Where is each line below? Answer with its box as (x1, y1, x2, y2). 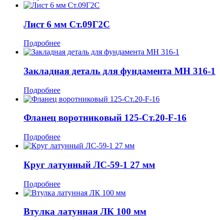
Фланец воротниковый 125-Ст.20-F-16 (24, 112, 187, 123)
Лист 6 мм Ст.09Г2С (24, 19, 110, 29)
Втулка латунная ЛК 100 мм (24, 206, 146, 217)
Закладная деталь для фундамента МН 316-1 (24, 66, 216, 76)
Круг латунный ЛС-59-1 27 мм (24, 159, 155, 170)
